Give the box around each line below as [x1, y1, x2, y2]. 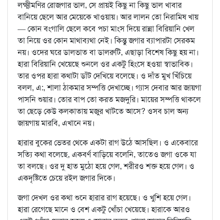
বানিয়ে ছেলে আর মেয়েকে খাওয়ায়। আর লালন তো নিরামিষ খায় [18, 12, 198, 23]
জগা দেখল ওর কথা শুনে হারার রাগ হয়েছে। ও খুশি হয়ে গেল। [18, 192, 191, 203]
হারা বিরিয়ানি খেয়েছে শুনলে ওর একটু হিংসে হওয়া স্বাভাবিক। [18, 59, 193, 70]
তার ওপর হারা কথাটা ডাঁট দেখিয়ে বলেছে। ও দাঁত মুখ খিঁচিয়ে [18, 71, 192, 82]
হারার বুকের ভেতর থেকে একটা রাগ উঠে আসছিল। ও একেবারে [18, 137, 198, 148]
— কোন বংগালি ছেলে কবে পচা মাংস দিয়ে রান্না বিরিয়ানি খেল [18, 24, 194, 34]
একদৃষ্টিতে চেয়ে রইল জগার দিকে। [18, 173, 115, 184]
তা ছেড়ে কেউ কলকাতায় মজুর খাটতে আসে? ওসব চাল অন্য [18, 106, 188, 117]
